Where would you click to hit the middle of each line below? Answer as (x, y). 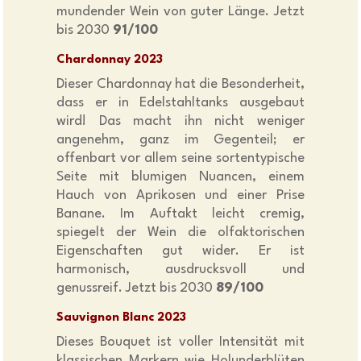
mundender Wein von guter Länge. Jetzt (180, 12)
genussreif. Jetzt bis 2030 (137, 288)
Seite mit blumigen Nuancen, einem (180, 177)
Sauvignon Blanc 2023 (122, 318)
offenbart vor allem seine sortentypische (180, 159)
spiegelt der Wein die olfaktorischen (180, 233)
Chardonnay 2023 (110, 60)
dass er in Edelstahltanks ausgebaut (180, 103)
